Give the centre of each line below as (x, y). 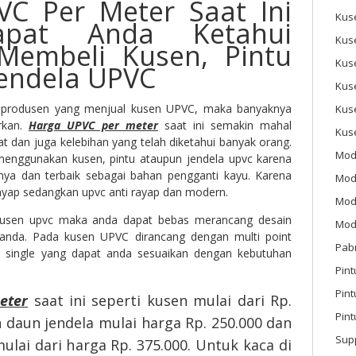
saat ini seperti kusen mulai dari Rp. (160, 301)
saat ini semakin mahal (225, 126)
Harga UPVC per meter (93, 126)
